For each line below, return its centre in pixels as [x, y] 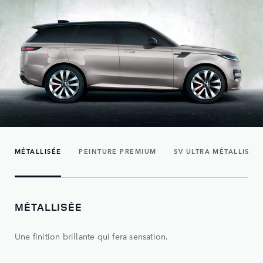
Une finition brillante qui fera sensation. [92, 236]
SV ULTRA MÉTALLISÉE [217, 151]
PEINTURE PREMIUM [118, 151]
